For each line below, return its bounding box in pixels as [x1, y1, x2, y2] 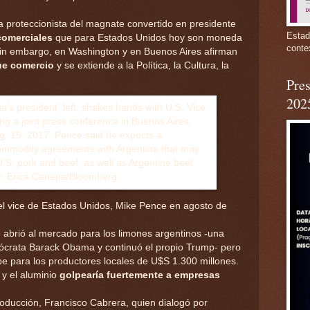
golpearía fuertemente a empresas [57, 269, 220, 280]
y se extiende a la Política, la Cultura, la [54, 60, 229, 71]
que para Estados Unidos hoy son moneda [53, 32, 242, 43]
